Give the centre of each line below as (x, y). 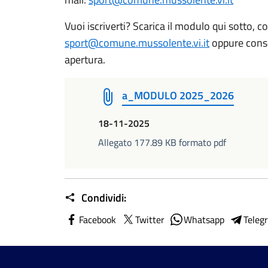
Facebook (98, 220)
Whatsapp (204, 220)
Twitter (150, 220)
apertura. (85, 60)
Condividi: (103, 198)
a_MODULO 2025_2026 (178, 95)
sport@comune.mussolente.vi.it (137, 43)
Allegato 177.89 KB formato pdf (162, 142)
